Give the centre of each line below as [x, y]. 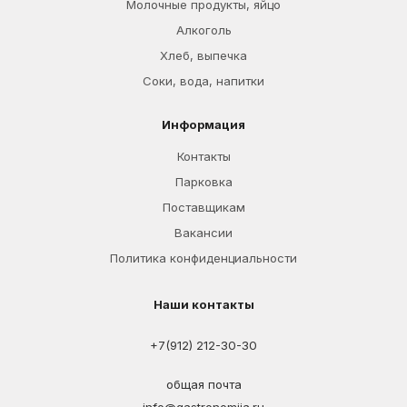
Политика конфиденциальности [203, 258]
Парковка [203, 182]
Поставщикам [203, 207]
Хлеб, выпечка [203, 55]
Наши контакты [203, 304]
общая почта [203, 385]
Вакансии [203, 233]
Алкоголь [203, 30]
